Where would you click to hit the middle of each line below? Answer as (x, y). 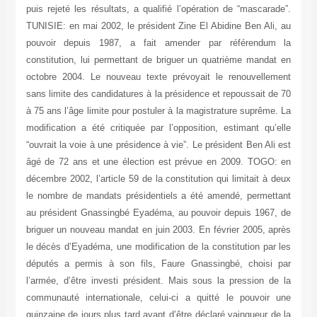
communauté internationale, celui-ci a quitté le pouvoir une (158, 298)
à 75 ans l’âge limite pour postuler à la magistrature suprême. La (158, 111)
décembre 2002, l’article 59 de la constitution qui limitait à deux (158, 179)
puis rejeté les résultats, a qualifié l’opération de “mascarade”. (158, 9)
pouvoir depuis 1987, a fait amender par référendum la (158, 43)
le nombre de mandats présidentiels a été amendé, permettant (158, 196)
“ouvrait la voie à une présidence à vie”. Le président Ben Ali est (158, 145)
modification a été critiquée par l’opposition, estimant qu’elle (158, 128)
